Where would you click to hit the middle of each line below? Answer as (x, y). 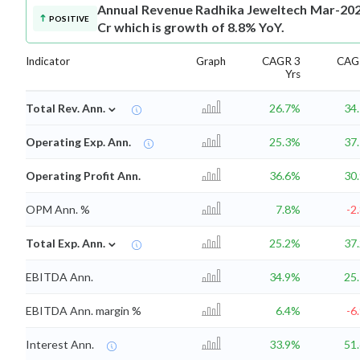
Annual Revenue (145, 10)
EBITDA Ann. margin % (84, 311)
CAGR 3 (281, 61)
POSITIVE (70, 19)
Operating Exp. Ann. (78, 142)
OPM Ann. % (58, 210)
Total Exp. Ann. (65, 243)
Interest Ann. (60, 345)
